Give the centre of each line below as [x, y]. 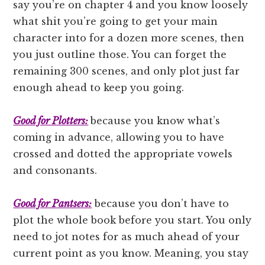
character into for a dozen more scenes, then [129, 38]
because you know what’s [156, 120]
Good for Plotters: [51, 120]
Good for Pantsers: [53, 203]
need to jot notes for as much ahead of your [127, 236]
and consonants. [55, 170]
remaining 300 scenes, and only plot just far [127, 71]
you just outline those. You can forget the [120, 54]
